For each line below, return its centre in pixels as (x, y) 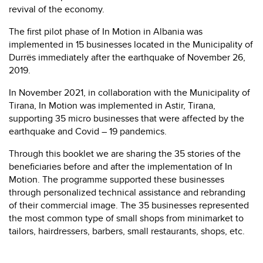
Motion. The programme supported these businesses (117, 179)
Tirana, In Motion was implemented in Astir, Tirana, (112, 105)
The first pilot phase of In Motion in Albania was (106, 31)
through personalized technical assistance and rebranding (127, 192)
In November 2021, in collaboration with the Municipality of (129, 92)
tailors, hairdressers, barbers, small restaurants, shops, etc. (127, 231)
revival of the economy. (57, 9)
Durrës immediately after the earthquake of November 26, (127, 57)
